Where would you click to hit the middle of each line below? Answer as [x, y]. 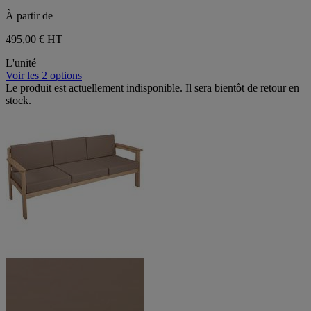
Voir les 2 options [44, 76]
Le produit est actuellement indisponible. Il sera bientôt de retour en [152, 88]
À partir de [29, 16]
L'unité [21, 63]
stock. [18, 101]
